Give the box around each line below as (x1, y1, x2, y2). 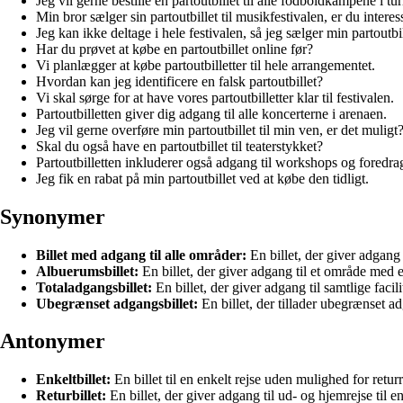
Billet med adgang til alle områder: (36, 246, 246, 263)
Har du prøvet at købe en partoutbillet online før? (36, 40, 313, 57)
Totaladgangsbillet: (36, 279, 152, 295)
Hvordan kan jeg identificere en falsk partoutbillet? (36, 73, 323, 89)
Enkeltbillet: (36, 372, 111, 388)
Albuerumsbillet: (36, 263, 139, 279)
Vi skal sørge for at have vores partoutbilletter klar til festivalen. (36, 89, 394, 105)
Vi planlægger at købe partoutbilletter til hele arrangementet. (36, 57, 375, 73)
